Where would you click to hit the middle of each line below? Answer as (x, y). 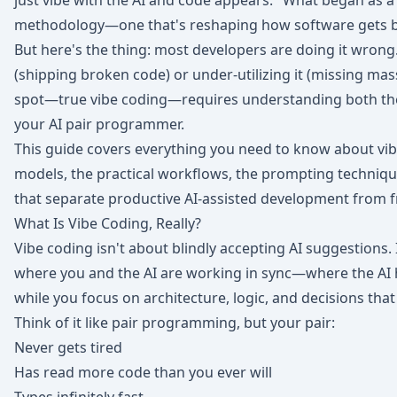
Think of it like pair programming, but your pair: (175, 323)
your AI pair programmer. (99, 124)
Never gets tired (68, 347)
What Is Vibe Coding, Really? (108, 223)
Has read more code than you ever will (143, 372)
